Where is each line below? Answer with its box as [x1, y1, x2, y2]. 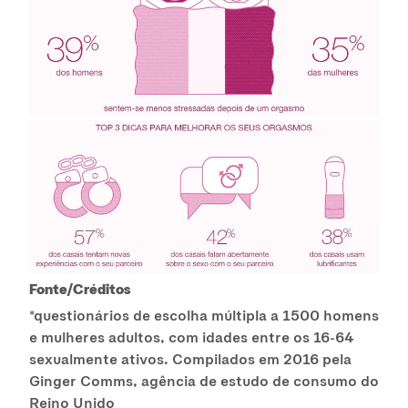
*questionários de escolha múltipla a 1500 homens [29, 306, 379, 324]
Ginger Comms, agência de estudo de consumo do [29, 372, 379, 390]
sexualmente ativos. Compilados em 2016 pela [29, 350, 352, 368]
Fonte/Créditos [29, 280, 130, 298]
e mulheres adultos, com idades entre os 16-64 [29, 328, 354, 346]
